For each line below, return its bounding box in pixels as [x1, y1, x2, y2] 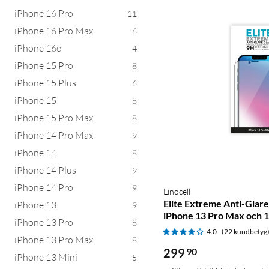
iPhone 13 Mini [14, 250, 77, 263]
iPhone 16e [14, 41, 61, 54]
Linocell [163, 186, 190, 196]
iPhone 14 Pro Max [14, 128, 93, 141]
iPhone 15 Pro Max [14, 111, 93, 124]
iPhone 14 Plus [14, 163, 76, 176]
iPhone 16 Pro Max [14, 24, 93, 37]
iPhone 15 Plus [14, 76, 76, 89]
